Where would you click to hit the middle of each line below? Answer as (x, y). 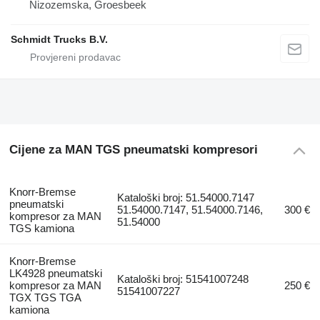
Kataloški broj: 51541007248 (183, 279)
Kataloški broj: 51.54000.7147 (186, 198)
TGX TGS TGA (45, 298)
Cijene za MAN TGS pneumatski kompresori (133, 149)
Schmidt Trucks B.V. (59, 39)
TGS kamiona (41, 229)
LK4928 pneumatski (55, 274)
